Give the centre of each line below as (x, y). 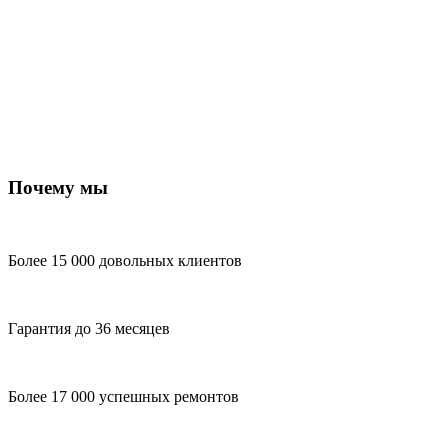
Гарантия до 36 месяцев (89, 328)
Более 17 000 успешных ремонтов (123, 396)
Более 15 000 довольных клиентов (125, 260)
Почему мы (58, 188)
